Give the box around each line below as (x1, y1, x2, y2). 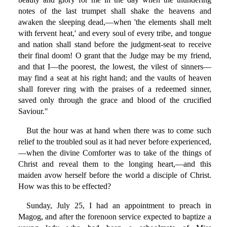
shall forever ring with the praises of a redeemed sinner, (18, 85, 211, 94)
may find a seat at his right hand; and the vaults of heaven (18, 73, 211, 83)
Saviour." (18, 107, 48, 116)
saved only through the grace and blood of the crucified (18, 96, 211, 105)
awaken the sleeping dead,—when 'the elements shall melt (18, 18, 211, 27)
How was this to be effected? (18, 182, 111, 191)
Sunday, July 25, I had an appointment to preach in (26, 201, 211, 210)
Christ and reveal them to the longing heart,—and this (18, 160, 211, 169)
